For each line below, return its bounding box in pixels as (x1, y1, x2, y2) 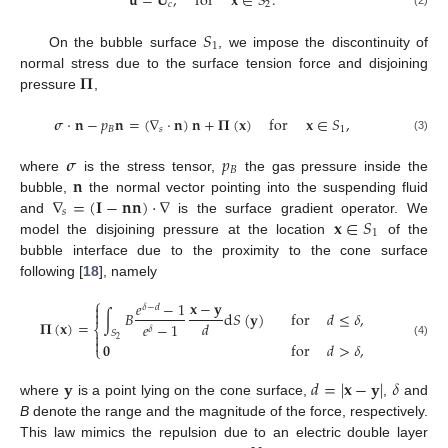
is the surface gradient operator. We (169, 199, 429, 216)
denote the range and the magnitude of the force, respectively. (29, 403, 428, 420)
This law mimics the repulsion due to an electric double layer (20, 424, 428, 441)
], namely (99, 262, 157, 279)
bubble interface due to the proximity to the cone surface (20, 241, 428, 258)
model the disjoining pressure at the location (20, 220, 334, 237)
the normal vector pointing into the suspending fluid (83, 178, 428, 195)
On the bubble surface (48, 33, 203, 50)
